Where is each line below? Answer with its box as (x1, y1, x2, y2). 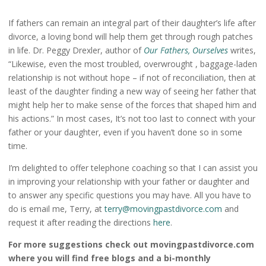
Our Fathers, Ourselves (144, 45, 228, 56)
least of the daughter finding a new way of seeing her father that (8, 85, 256, 97)
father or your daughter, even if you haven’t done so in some (8, 126, 242, 138)
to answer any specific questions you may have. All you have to (8, 189, 251, 201)
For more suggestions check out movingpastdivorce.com (8, 239, 254, 251)
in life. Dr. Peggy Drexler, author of (8, 45, 144, 56)
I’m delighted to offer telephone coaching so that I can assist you (8, 162, 258, 174)
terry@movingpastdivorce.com (104, 203, 222, 215)
